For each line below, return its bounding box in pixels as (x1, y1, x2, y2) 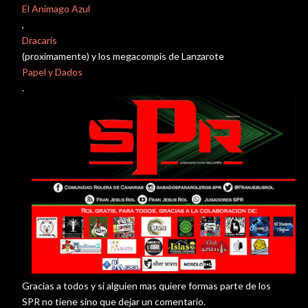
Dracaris (22, 34, 57, 46)
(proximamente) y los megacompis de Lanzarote (22, 50, 224, 62)
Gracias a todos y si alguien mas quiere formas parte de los (22, 280, 271, 292)
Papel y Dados (22, 66, 82, 78)
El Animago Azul (22, 3, 90, 14)
